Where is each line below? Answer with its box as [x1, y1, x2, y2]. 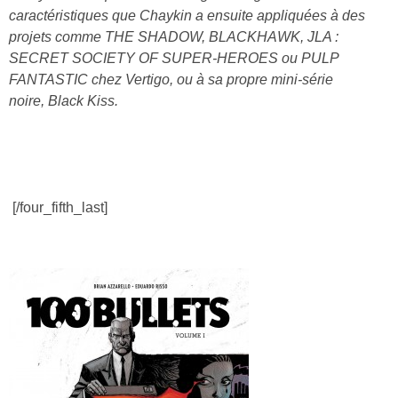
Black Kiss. [48, 92, 118, 108]
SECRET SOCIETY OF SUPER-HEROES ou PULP [9, 50, 338, 66]
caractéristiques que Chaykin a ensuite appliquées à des [9, 7, 365, 23]
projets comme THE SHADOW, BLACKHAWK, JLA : [9, 28, 338, 44]
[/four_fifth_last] [12, 199, 107, 215]
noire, [9, 92, 48, 108]
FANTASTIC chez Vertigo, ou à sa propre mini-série [9, 71, 333, 87]
